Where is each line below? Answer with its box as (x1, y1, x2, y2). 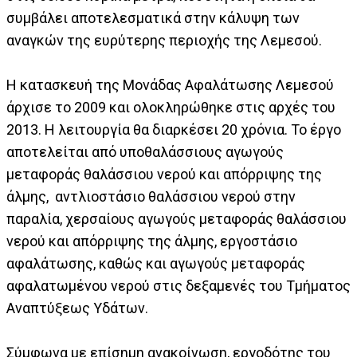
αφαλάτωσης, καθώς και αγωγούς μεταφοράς (6, 255, 305, 273)
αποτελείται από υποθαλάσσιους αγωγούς (6, 143, 284, 161)
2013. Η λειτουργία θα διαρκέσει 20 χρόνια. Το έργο (6, 121, 341, 139)
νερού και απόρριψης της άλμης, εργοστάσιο (6, 233, 297, 250)
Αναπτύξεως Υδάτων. (6, 300, 148, 317)
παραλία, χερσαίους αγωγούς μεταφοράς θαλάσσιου (6, 210, 347, 228)
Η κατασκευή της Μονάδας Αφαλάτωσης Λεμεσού (6, 76, 334, 94)
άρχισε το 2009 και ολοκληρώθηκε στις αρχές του (6, 99, 335, 116)
